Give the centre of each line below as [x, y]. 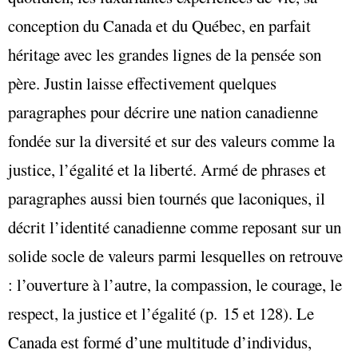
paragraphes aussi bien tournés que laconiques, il [167, 198]
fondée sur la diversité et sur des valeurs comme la [171, 140]
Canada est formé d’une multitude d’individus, [160, 342]
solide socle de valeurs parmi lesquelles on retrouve [175, 255]
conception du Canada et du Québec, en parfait [159, 25]
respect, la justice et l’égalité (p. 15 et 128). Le [161, 313]
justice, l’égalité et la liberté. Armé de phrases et [167, 169]
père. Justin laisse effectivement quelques [142, 83]
